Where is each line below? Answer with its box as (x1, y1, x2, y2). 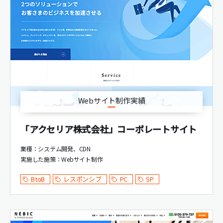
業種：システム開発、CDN (20, 144, 91, 153)
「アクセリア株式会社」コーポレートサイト (20, 122, 197, 136)
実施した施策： (20, 155, 62, 164)
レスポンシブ (63, 174, 102, 184)
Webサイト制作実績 (78, 95, 145, 106)
